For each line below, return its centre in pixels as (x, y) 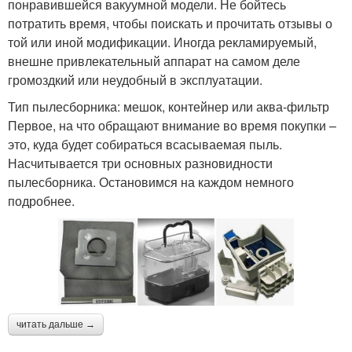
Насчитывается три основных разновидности (140, 163)
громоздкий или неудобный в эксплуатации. (135, 80)
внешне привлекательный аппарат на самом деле (154, 61)
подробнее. (41, 201)
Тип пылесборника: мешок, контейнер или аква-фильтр (169, 107)
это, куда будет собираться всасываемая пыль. (145, 145)
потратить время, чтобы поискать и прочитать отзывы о (170, 24)
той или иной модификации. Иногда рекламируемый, (162, 42)
